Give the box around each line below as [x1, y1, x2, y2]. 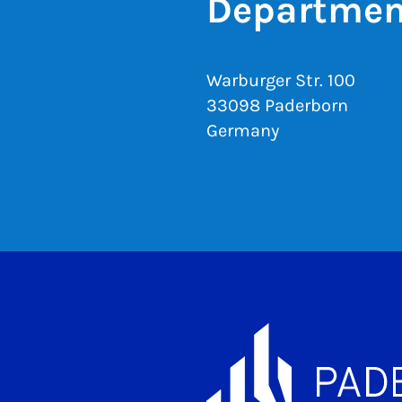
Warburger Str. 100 [206, 70, 355, 91]
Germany [206, 120, 279, 141]
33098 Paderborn [206, 95, 348, 116]
